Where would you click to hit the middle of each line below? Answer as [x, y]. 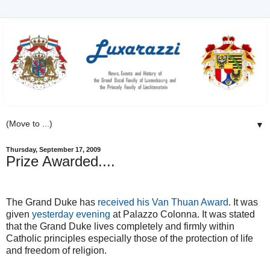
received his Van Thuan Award [163, 202]
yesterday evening [71, 214]
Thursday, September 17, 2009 [53, 150]
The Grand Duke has [52, 202]
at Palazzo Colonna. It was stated [183, 214]
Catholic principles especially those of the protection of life [130, 238]
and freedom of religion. [56, 250]
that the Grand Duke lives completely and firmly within [120, 226]
